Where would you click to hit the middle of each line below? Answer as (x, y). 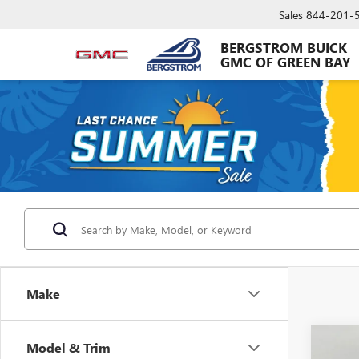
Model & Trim (69, 347)
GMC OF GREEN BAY (285, 62)
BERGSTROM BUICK (283, 48)
